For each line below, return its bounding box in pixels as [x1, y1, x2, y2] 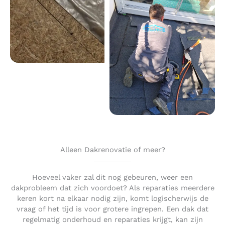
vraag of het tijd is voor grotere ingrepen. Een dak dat [17, 204, 208, 214]
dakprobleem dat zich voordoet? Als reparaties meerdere [11, 183, 214, 193]
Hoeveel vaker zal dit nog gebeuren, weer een [32, 173, 193, 182]
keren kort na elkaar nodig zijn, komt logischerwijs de [17, 194, 208, 203]
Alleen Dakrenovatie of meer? [60, 145, 165, 155]
